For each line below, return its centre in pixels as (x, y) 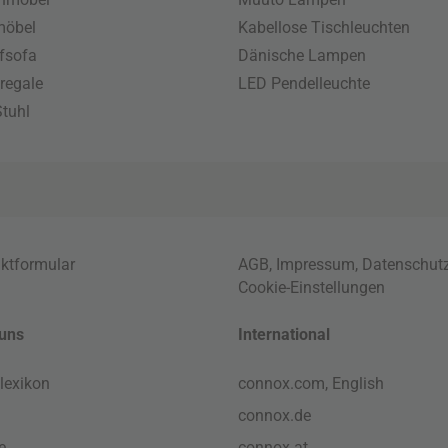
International (284, 334)
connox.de (275, 415)
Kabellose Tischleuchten (324, 27)
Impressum (316, 264)
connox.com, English (311, 383)
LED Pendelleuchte (304, 83)
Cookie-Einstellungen (312, 287)
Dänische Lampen (302, 55)
